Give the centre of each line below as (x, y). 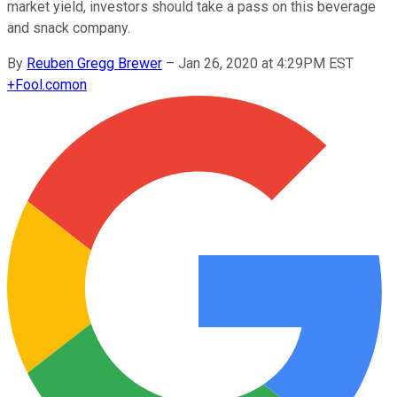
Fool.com (43, 84)
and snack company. (69, 27)
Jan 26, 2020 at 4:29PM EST (266, 63)
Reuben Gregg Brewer (94, 63)
